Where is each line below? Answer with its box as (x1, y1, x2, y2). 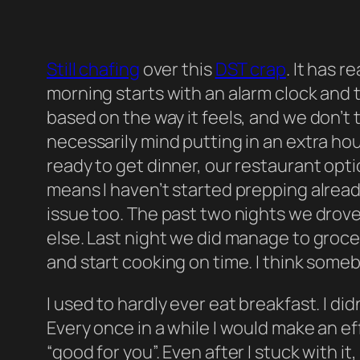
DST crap (215, 57, 286, 82)
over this (139, 57, 215, 82)
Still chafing (47, 57, 140, 82)
